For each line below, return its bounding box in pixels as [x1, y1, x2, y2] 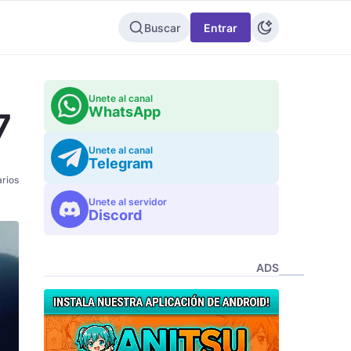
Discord [89, 207, 142, 223]
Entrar [204, 20, 237, 34]
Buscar [144, 20, 180, 34]
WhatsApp [89, 103, 161, 120]
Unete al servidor [89, 196, 167, 208]
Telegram [89, 155, 153, 172]
